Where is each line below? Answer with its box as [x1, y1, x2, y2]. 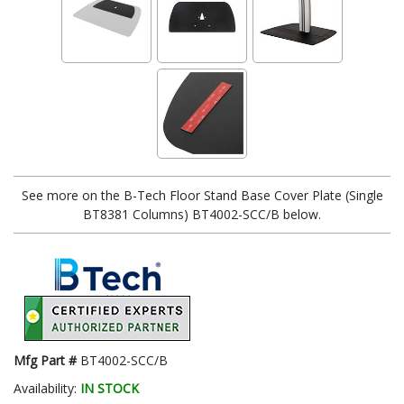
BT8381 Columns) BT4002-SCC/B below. [83, 205, 321, 223]
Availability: [14, 379, 80, 397]
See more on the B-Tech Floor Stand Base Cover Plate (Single [21, 186, 383, 204]
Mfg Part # [14, 351, 80, 369]
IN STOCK [80, 379, 139, 397]
